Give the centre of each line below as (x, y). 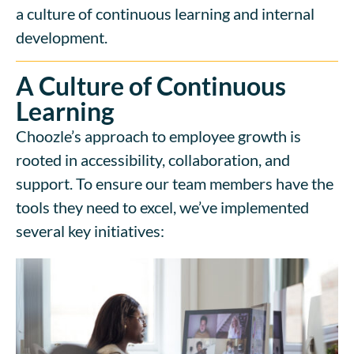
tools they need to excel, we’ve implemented (162, 207)
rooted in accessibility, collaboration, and (153, 159)
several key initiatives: (90, 230)
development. (62, 37)
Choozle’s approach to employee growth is (158, 136)
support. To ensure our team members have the (175, 183)
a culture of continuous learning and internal (165, 13)
